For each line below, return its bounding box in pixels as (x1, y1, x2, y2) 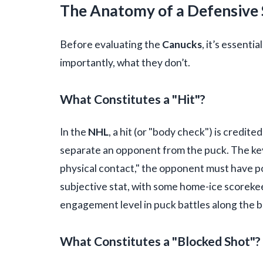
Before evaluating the (60, 38, 162, 50)
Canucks (162, 38, 202, 50)
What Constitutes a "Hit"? (60, 91, 205, 106)
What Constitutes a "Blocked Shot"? (60, 233, 261, 248)
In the (60, 125, 88, 138)
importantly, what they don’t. (60, 56, 190, 69)
